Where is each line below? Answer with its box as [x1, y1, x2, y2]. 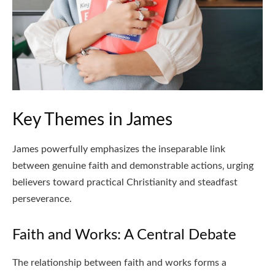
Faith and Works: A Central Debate [12, 228, 236, 243]
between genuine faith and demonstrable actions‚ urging [12, 161, 254, 171]
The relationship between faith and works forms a [12, 258, 227, 268]
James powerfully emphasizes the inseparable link [12, 144, 225, 155]
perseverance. [12, 194, 72, 204]
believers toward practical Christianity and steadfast [12, 177, 238, 188]
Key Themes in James [12, 111, 172, 129]
